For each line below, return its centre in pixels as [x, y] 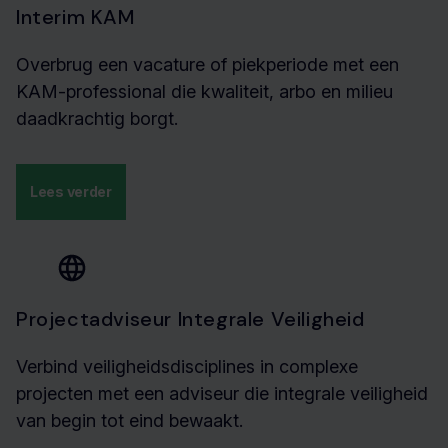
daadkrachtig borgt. [97, 118]
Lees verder [71, 191]
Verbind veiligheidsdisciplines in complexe [187, 366]
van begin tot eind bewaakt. [129, 420]
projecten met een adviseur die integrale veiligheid [222, 393]
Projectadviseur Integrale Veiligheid [190, 319]
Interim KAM [75, 17]
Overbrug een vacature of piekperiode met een [207, 64]
